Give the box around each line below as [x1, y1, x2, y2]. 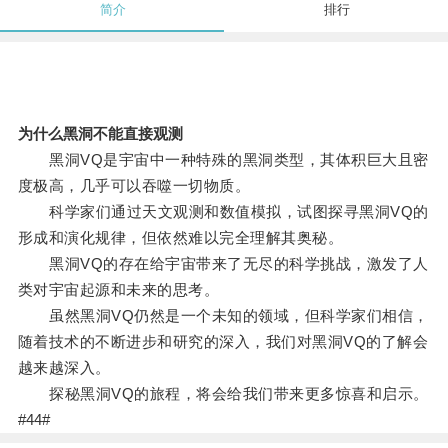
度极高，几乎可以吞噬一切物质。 [17, 177, 251, 195]
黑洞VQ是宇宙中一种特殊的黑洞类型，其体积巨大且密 [17, 151, 429, 169]
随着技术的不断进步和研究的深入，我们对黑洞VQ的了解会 [17, 333, 429, 351]
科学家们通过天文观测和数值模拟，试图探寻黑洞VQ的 [17, 203, 429, 221]
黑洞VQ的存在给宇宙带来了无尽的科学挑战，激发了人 [17, 255, 429, 273]
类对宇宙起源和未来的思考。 [17, 281, 220, 299]
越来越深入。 [17, 359, 111, 377]
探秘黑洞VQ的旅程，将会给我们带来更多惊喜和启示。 [17, 385, 429, 403]
